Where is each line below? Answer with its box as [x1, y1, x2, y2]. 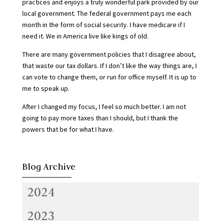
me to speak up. [22, 84, 70, 93]
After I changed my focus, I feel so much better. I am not [22, 102, 186, 111]
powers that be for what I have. [22, 125, 114, 134]
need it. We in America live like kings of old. [22, 32, 148, 40]
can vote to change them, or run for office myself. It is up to [22, 73, 196, 81]
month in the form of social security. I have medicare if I [22, 20, 185, 29]
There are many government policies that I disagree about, [22, 50, 196, 59]
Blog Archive [22, 161, 75, 172]
